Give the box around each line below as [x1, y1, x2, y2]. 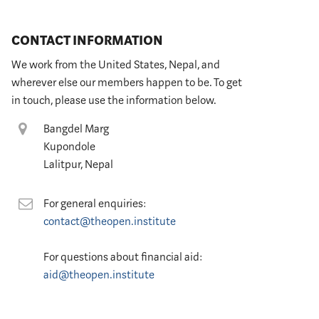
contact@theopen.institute [43, 215, 176, 228]
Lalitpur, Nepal [43, 158, 113, 171]
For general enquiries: [43, 197, 146, 210]
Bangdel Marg [43, 122, 109, 135]
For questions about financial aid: [43, 251, 202, 263]
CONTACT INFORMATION [11, 32, 163, 48]
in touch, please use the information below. [11, 94, 216, 107]
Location [26, 121, 77, 135]
